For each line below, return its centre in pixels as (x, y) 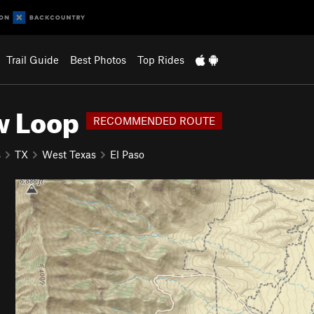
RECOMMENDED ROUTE (154, 120)
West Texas (69, 154)
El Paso (127, 154)
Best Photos (98, 60)
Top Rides (161, 60)
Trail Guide (32, 60)
